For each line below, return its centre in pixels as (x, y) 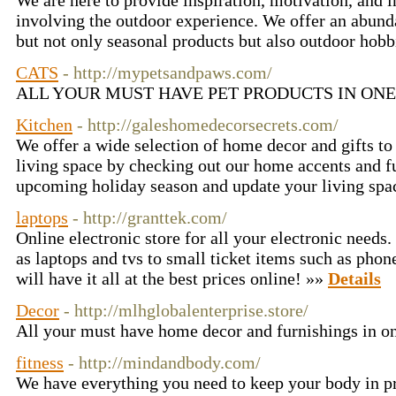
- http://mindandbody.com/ (164, 362)
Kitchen (44, 125)
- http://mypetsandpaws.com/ (168, 72)
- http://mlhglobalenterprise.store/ (186, 310)
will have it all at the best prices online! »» (172, 278)
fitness (40, 362)
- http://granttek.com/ (150, 217)
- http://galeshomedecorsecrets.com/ (208, 125)
